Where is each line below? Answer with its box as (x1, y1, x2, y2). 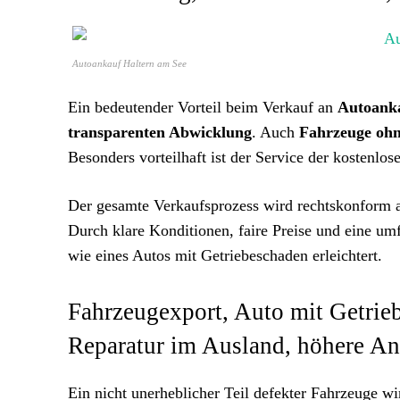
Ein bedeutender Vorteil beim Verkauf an (68, 98, 337, 116)
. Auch (252, 123, 299, 141)
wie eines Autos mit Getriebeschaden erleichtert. (68, 246, 382, 264)
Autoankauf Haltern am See (72, 58, 187, 69)
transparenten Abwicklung (68, 123, 252, 141)
